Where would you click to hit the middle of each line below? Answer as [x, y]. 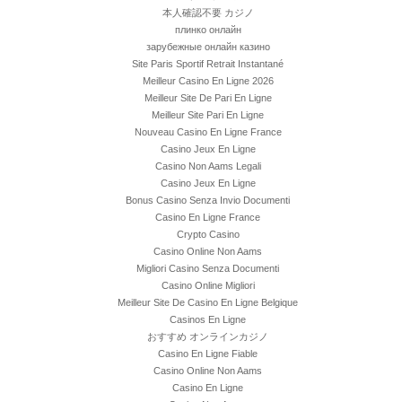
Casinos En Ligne [208, 320]
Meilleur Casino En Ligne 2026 [208, 81]
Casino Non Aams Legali [208, 166]
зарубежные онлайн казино [208, 47]
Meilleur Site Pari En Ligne [208, 115]
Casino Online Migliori [208, 286]
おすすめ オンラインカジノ [208, 337]
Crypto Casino [208, 235]
